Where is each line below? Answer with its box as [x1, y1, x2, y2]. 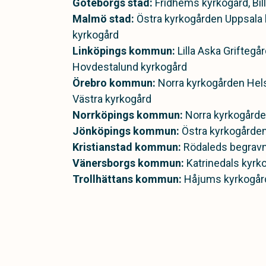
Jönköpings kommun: [72, 125, 179, 137]
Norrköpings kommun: [72, 109, 183, 121]
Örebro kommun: [72, 77, 156, 89]
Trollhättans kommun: [72, 173, 182, 185]
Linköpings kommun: [72, 45, 175, 57]
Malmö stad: [72, 12, 134, 25]
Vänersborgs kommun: [72, 157, 184, 169]
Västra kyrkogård [72, 93, 151, 105]
